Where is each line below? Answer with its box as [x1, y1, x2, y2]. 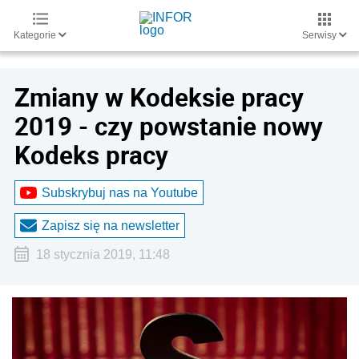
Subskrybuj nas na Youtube [42, 185, 198, 200]
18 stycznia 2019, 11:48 [35, 248, 170, 261]
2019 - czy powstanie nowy [14, 109, 323, 143]
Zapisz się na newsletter [42, 218, 179, 232]
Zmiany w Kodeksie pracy [14, 80, 304, 114]
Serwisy [302, 30, 339, 41]
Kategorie [14, 30, 58, 41]
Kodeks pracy [14, 138, 168, 171]
